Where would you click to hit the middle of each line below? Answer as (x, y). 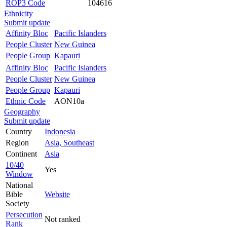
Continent (21, 154)
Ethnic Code (26, 101)
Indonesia (60, 131)
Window (19, 174)
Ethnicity (18, 13)
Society (17, 203)
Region (17, 142)
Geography (22, 111)
